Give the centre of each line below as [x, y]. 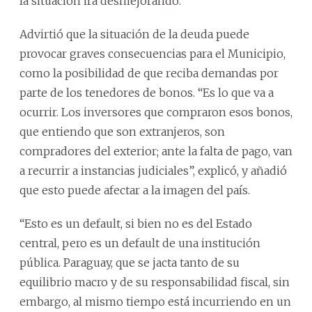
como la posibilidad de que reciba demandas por [149, 73]
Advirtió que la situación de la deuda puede [134, 34]
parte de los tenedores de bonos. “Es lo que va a [147, 92]
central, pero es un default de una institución [140, 243]
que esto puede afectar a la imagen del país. [135, 190]
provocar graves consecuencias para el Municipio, [153, 53]
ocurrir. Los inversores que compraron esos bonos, [156, 112]
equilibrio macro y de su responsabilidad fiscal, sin [155, 282]
